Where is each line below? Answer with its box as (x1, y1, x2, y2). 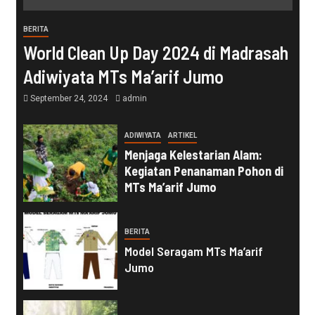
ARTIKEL (167, 131, 197, 140)
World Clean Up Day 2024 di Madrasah (22, 41, 288, 64)
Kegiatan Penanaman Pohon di (124, 163, 283, 179)
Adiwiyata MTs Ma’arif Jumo (22, 65, 224, 88)
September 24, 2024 (27, 94, 110, 104)
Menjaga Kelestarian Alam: (124, 147, 262, 163)
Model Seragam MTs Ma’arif (124, 243, 263, 259)
